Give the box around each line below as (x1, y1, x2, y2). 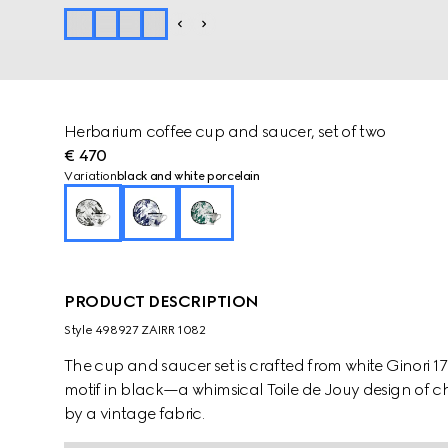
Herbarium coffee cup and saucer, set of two (64, 122, 386, 141)
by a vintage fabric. (64, 404, 205, 423)
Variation (64, 169, 117, 183)
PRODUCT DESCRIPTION (64, 292, 259, 311)
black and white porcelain (116, 169, 260, 183)
